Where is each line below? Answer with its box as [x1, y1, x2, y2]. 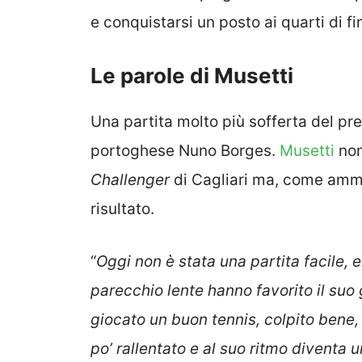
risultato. [90, 200, 154, 219]
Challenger [90, 170, 170, 190]
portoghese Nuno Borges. [90, 141, 280, 161]
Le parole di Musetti [90, 63, 293, 89]
